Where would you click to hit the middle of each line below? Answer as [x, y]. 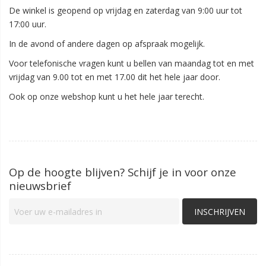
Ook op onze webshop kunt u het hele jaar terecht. [107, 96]
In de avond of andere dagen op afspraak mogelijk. [107, 44]
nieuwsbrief [40, 186]
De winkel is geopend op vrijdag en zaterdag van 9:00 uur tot [126, 10]
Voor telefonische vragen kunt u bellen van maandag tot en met [132, 63]
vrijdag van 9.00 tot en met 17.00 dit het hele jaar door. [115, 77]
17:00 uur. [28, 24]
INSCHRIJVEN [220, 211]
